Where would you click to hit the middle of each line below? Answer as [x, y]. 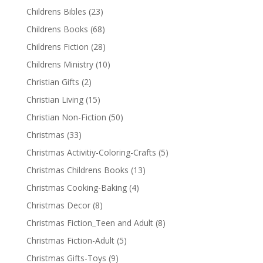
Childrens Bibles [56, 12]
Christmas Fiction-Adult [70, 241]
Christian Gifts [53, 82]
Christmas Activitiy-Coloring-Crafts [91, 153]
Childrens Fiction [57, 47]
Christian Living [55, 100]
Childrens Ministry [60, 65]
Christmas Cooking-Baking [76, 188]
